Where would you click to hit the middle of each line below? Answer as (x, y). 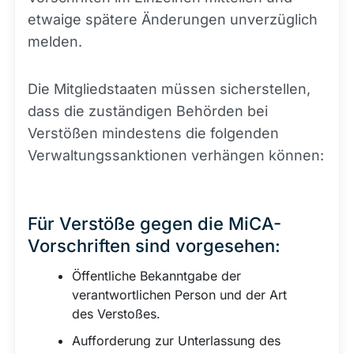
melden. (55, 42)
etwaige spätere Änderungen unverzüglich (173, 20)
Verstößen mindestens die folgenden (153, 134)
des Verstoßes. (116, 314)
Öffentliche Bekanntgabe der (156, 276)
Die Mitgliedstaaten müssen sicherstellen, (169, 89)
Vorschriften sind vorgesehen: (154, 246)
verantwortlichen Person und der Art (179, 295)
